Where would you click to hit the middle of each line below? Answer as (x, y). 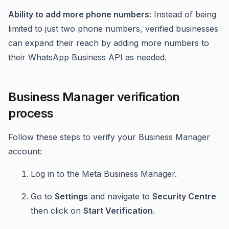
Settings (71, 196)
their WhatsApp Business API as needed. (87, 57)
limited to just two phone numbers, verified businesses (113, 29)
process (31, 113)
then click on (57, 211)
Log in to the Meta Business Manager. (104, 174)
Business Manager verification (94, 97)
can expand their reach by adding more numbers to (109, 43)
